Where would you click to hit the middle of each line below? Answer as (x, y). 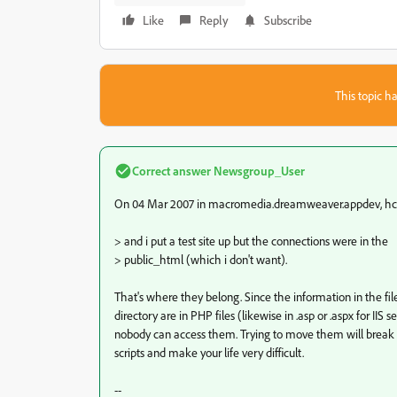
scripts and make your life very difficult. (209, 352)
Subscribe (288, 20)
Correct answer (171, 171)
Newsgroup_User (258, 171)
